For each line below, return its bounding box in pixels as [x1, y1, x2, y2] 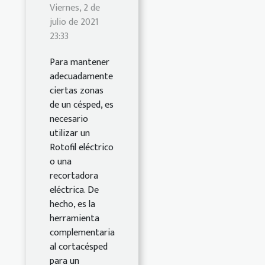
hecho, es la [50, 196, 95, 213]
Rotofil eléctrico [50, 140, 114, 156]
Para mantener [50, 54, 109, 71]
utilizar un [50, 125, 90, 142]
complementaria [50, 225, 115, 241]
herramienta [50, 211, 99, 227]
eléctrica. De [50, 182, 99, 199]
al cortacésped [50, 239, 108, 256]
